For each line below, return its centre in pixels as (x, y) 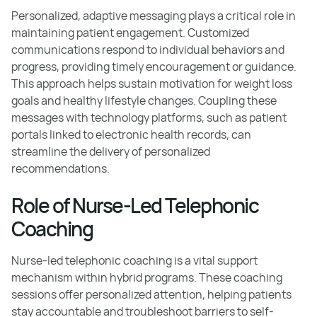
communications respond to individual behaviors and (148, 49)
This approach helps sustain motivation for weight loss (152, 83)
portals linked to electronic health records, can (131, 134)
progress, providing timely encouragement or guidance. (154, 66)
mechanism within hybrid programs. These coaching (147, 277)
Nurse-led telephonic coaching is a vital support (134, 260)
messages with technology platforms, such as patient (149, 117)
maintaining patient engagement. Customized (130, 32)
